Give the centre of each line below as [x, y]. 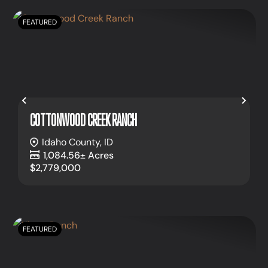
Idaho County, [73, 142]
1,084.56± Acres [78, 155]
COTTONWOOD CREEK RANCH [83, 120]
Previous [54, 105]
